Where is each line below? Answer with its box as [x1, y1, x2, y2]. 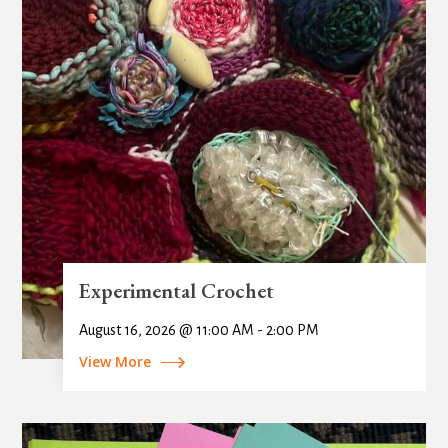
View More [78, 352, 151, 372]
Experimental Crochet [78, 277, 274, 305]
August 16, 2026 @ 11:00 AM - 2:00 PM [78, 322, 319, 339]
